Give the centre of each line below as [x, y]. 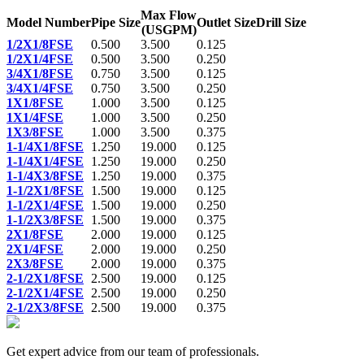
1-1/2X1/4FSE [45, 205]
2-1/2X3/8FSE [45, 308]
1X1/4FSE [35, 117]
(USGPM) [169, 30]
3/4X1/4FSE [40, 88]
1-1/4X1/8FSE [45, 147]
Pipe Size [116, 22]
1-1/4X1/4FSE [45, 161]
